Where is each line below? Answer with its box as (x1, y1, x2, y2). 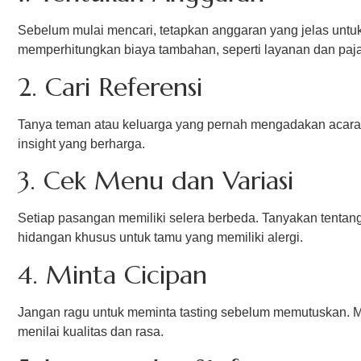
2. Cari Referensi (18, 70, 202, 103)
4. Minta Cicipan (18, 258, 207, 291)
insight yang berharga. (18, 136, 145, 151)
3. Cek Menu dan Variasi (18, 164, 293, 197)
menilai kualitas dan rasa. (18, 324, 164, 338)
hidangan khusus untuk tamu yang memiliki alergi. (18, 230, 303, 245)
